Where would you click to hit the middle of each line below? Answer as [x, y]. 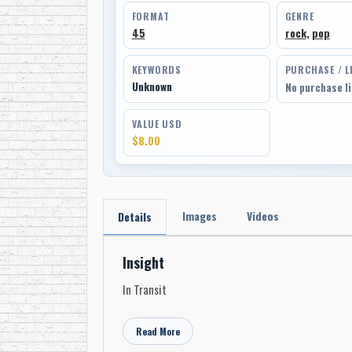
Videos [262, 216]
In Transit [144, 290]
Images [199, 216]
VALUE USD [157, 124]
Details [134, 217]
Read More [158, 332]
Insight [143, 263]
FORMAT [150, 16]
